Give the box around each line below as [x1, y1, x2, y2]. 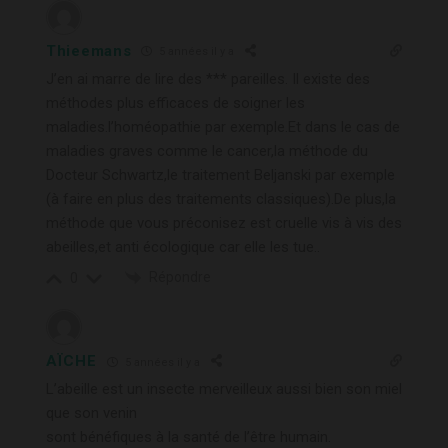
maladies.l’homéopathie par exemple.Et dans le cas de [46, 117, 400, 136]
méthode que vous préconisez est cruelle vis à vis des [46, 213, 402, 232]
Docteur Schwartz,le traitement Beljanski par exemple [46, 165, 395, 184]
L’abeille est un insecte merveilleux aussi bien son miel [46, 380, 402, 399]
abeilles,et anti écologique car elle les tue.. [46, 237, 320, 256]
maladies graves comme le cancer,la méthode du [46, 141, 368, 160]
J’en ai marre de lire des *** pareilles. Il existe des [46, 69, 370, 88]
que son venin [46, 404, 137, 423]
